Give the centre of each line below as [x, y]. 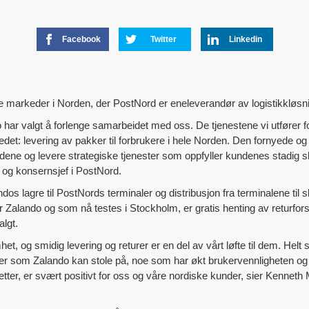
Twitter [163, 39]
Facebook [81, 39]
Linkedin [246, 39]
